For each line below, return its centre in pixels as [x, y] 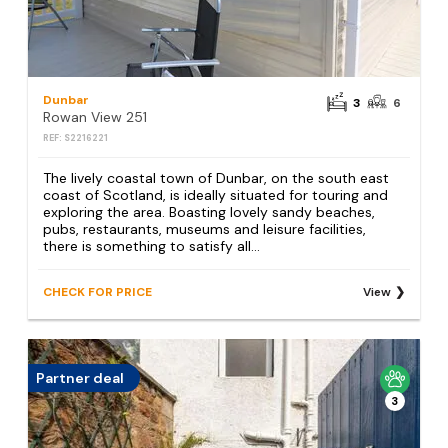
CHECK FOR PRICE [98, 291]
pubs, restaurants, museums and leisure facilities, [205, 229]
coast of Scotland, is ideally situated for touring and [216, 195]
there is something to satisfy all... [152, 246]
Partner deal [80, 377]
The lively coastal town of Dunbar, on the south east [216, 178]
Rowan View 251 [95, 117]
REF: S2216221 [76, 138]
